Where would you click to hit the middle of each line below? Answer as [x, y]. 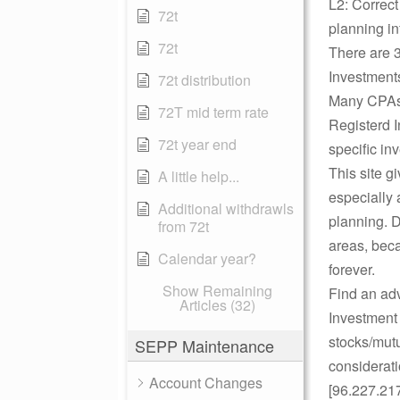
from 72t [183, 226]
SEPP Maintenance [204, 346]
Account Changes [206, 383]
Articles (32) [217, 305]
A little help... [199, 176]
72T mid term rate [213, 112]
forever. [352, 269]
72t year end [197, 144]
